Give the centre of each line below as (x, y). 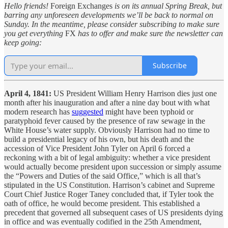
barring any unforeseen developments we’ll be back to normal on (109, 15)
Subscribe (170, 66)
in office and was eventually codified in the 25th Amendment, (103, 221)
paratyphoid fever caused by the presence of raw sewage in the (105, 121)
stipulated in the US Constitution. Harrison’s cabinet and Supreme (109, 185)
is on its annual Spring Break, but (167, 6)
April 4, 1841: (28, 93)
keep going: (23, 42)
